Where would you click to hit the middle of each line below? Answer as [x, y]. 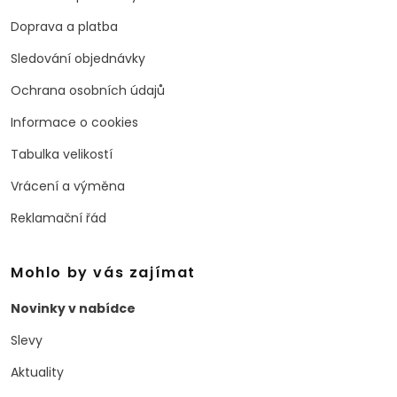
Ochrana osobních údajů [88, 90]
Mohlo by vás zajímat [103, 272]
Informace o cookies [74, 122]
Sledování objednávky [78, 58]
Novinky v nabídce [73, 308]
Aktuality [37, 372]
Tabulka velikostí [62, 154]
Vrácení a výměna [68, 186]
